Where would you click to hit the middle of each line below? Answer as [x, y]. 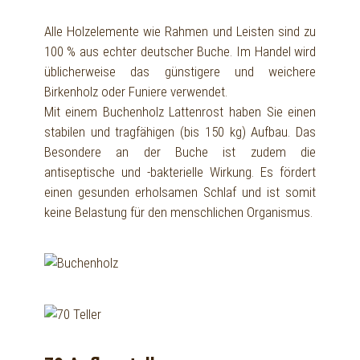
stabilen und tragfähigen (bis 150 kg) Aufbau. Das [180, 131]
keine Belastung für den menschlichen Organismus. [178, 212]
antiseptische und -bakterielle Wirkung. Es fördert [180, 172]
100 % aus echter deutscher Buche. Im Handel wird [180, 51]
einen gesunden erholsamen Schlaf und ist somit [180, 192]
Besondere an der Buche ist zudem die [180, 151]
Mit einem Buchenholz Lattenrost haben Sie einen [180, 111]
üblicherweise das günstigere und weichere [180, 71]
